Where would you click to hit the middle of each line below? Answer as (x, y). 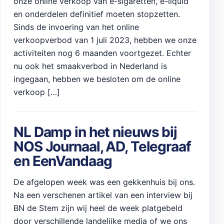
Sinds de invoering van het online (76, 27)
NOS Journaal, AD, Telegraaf (102, 146)
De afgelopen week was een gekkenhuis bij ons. (104, 182)
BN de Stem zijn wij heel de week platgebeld (98, 208)
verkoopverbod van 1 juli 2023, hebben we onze (105, 40)
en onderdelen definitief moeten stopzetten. (97, 14)
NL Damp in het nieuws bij (95, 132)
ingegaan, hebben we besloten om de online (97, 79)
